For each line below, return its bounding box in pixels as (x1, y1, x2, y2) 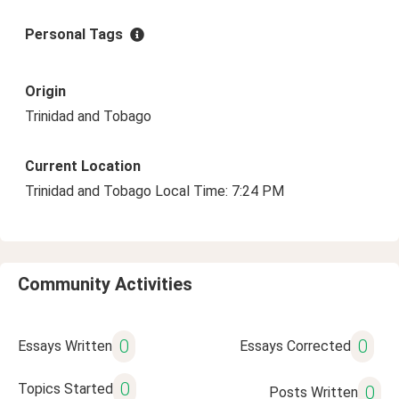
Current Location (25, 158, 141, 175)
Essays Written (18, 338, 112, 354)
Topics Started (18, 380, 113, 397)
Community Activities (18, 273, 192, 295)
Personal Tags (25, 26, 123, 43)
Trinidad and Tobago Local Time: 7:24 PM (25, 183, 284, 199)
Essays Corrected (239, 338, 351, 354)
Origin (25, 83, 66, 100)
